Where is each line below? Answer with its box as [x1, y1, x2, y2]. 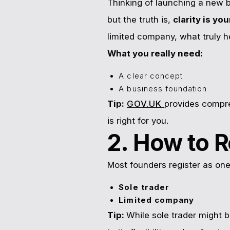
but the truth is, [107, 14, 173, 25]
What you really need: [107, 48, 203, 59]
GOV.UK [126, 98, 165, 109]
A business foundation [119, 84, 207, 93]
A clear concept [119, 71, 183, 81]
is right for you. [107, 115, 168, 126]
